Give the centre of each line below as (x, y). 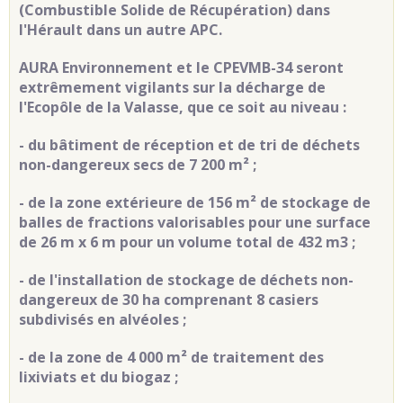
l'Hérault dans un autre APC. (121, 29)
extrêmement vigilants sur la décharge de (172, 87)
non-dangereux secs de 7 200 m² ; (138, 164)
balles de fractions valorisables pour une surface (195, 222)
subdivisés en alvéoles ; (103, 319)
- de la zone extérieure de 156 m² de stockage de (195, 202)
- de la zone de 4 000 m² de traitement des (171, 357)
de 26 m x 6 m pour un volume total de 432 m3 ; (187, 242)
